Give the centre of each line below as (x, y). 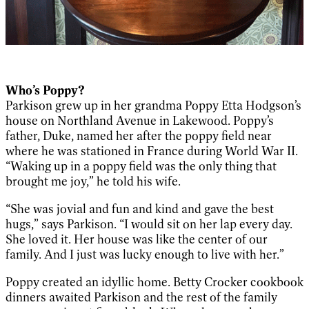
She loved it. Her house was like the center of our (137, 239)
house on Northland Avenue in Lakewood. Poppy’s (140, 120)
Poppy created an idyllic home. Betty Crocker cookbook (154, 282)
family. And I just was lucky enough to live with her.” (145, 254)
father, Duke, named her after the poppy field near (139, 136)
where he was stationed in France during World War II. (152, 151)
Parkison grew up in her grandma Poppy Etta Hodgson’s (153, 105)
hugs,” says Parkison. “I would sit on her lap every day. (149, 224)
